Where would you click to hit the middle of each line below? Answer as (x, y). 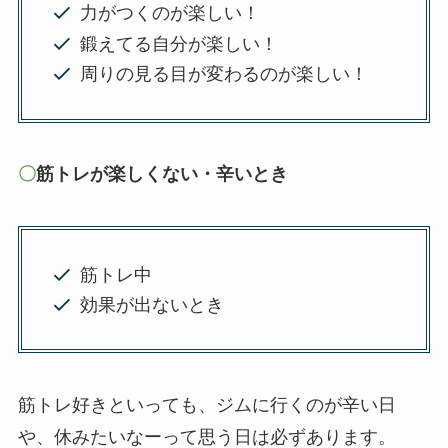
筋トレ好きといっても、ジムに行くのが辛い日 (206, 405)
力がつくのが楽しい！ (170, 13)
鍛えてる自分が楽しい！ (179, 43)
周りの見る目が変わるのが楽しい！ (224, 74)
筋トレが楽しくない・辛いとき (161, 174)
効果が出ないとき (152, 305)
